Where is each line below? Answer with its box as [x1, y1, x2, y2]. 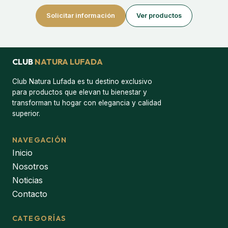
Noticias [12, 175, 43, 185]
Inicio [12, 147, 33, 158]
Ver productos [136, 11, 182, 19]
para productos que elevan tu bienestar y [12, 88, 147, 96]
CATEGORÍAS [12, 213, 66, 223]
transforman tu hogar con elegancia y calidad [12, 98, 161, 107]
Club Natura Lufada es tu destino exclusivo [12, 77, 152, 85]
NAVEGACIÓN [12, 135, 67, 145]
